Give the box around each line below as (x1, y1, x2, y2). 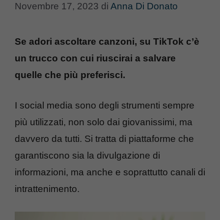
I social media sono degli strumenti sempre (15, 100, 194, 110)
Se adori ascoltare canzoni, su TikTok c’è (15, 36, 199, 47)
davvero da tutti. (15, 134, 82, 144)
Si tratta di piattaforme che (84, 134, 194, 144)
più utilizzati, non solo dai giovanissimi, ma (15, 117, 192, 127)
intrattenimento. (15, 184, 80, 194)
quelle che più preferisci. (15, 69, 128, 80)
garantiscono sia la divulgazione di (15, 150, 160, 161)
